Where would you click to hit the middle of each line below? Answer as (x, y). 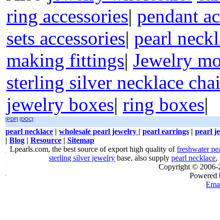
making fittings (65, 60)
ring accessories (67, 16)
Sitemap (81, 140)
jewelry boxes (60, 104)
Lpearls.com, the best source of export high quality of (94, 149)
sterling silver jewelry (82, 158)
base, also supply (143, 158)
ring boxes (164, 104)
